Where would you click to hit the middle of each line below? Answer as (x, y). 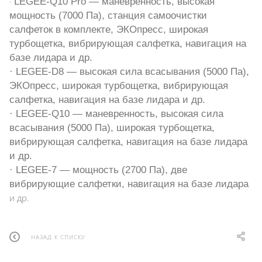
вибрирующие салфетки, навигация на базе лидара (129, 183)
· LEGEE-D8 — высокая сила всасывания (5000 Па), (129, 71)
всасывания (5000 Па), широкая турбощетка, (112, 127)
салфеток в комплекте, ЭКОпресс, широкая (109, 29)
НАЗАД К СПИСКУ (58, 237)
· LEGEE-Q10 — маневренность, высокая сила (116, 113)
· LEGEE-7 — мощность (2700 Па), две (98, 169)
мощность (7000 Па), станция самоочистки (108, 15)
